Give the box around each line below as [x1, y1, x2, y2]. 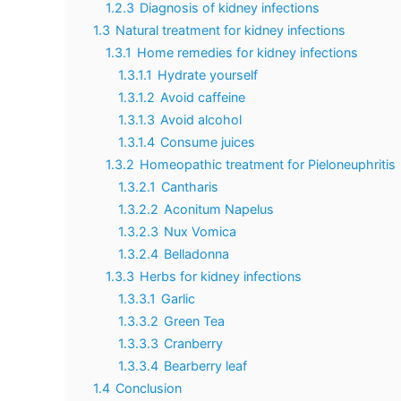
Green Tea [164, 313, 225, 328]
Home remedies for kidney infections [137, 45, 358, 60]
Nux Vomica [164, 224, 236, 239]
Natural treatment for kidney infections [115, 22, 346, 38]
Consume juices [160, 134, 255, 149]
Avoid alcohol [160, 112, 242, 127]
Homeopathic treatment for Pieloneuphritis [140, 157, 396, 172]
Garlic [161, 291, 195, 306]
